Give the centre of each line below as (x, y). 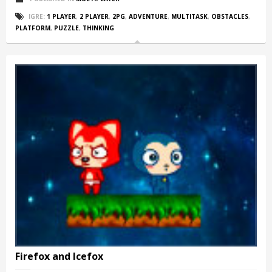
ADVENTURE (148, 16)
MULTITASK (189, 16)
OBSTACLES (230, 16)
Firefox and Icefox (59, 256)
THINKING (98, 28)
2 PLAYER (94, 16)
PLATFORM (33, 28)
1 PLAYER (61, 16)
